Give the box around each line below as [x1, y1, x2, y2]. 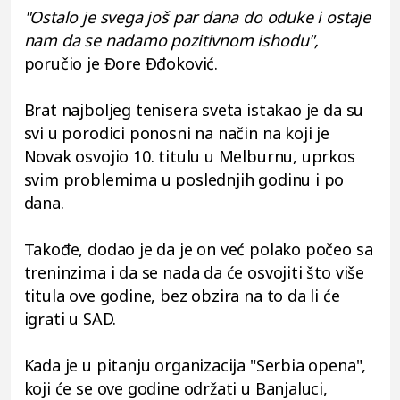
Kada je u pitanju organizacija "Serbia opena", [23, 354, 367, 376]
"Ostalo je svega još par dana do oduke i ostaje [23, 5, 371, 28]
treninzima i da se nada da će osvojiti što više [23, 261, 365, 283]
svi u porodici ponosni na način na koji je [23, 121, 329, 144]
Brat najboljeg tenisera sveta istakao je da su [23, 98, 364, 121]
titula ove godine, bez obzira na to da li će [23, 284, 340, 306]
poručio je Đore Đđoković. [23, 52, 218, 74]
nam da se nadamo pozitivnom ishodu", [23, 29, 320, 51]
